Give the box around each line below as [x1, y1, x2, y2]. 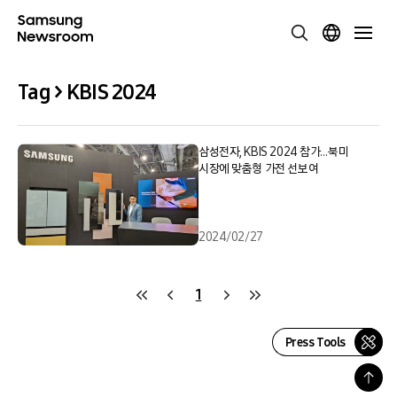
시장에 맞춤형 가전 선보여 [198, 161, 319, 176]
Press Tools [284, 334, 346, 350]
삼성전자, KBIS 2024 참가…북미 [198, 144, 349, 160]
